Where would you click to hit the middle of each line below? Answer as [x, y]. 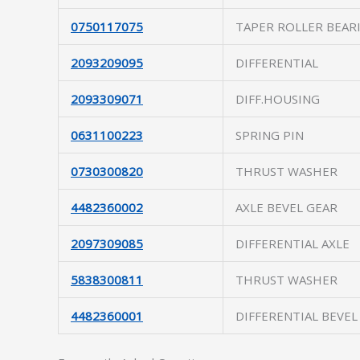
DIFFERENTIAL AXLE [292, 243]
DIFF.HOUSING [278, 99]
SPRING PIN [270, 135]
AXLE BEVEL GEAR [286, 207]
